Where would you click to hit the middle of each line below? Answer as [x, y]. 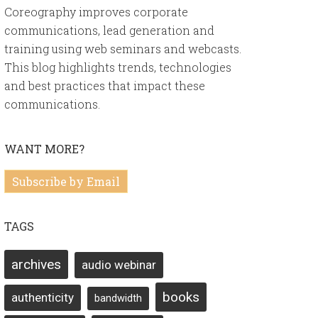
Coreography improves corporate [96, 12]
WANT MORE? [44, 149]
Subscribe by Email [66, 181]
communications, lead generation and [109, 30]
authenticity [43, 297]
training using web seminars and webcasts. [123, 49]
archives [36, 264]
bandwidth [118, 298]
